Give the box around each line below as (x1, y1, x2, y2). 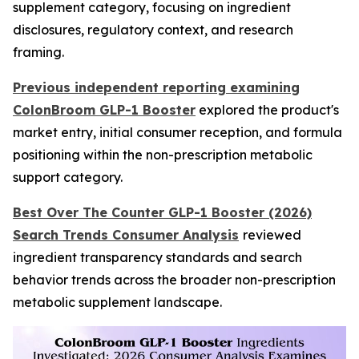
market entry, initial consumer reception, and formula (13, 124, 342, 140)
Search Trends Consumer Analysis (13, 227, 239, 243)
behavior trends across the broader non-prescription (13, 272, 336, 288)
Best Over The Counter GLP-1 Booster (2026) (13, 204, 312, 220)
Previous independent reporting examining (13, 79, 300, 95)
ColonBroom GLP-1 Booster (13, 102, 196, 118)
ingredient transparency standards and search (13, 249, 302, 265)
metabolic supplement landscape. (13, 294, 222, 310)
